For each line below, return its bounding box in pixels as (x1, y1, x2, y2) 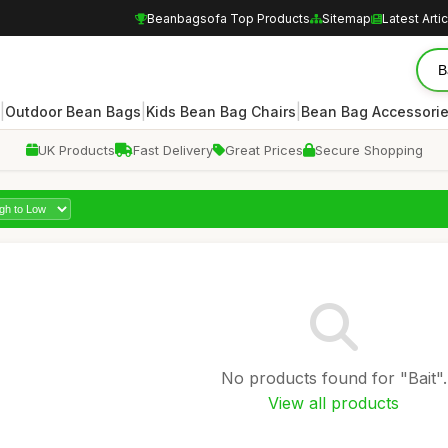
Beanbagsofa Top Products (147, 10, 310, 26)
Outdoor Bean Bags (5, 102, 141, 120)
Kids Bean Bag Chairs (146, 102, 296, 120)
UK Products (37, 142, 115, 158)
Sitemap (322, 10, 371, 26)
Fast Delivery (132, 142, 213, 158)
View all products (268, 393, 400, 413)
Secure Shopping (314, 142, 423, 158)
